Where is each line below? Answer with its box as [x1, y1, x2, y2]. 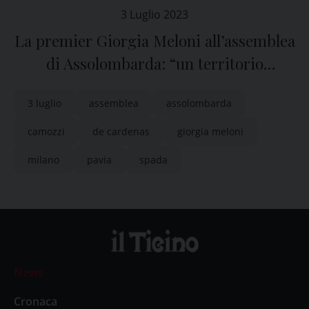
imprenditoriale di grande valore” [38, 76, 271, 97]
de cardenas [92, 125, 150, 138]
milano [28, 153, 59, 166]
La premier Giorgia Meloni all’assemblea [14, 30, 295, 51]
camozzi [28, 125, 65, 138]
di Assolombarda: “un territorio [46, 53, 263, 74]
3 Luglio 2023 [121, 7, 188, 22]
